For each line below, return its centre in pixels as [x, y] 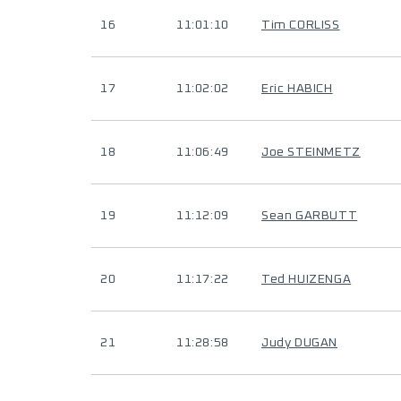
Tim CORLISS [301, 25]
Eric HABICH [297, 89]
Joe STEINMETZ [311, 152]
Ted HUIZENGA [307, 279]
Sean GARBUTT [310, 216]
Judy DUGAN [299, 343]
